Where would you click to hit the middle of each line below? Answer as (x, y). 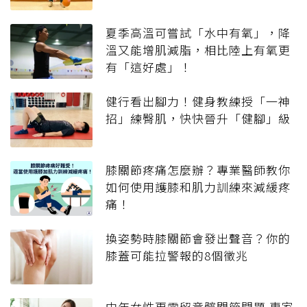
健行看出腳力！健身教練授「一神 (198, 101)
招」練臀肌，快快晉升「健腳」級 (198, 119)
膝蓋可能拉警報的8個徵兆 (177, 256)
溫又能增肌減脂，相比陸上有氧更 (198, 50)
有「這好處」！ (149, 67)
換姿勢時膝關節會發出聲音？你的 (198, 238)
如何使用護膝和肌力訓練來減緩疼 (198, 187)
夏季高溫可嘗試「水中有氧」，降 (198, 33)
